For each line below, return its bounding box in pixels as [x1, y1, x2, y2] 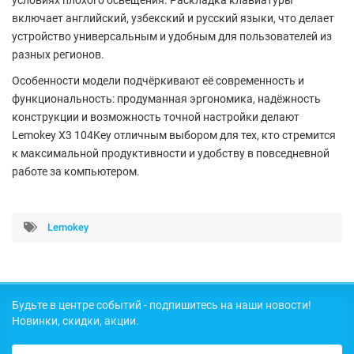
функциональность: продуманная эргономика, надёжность [12, 92, 321, 105]
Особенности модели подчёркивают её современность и [12, 73, 304, 87]
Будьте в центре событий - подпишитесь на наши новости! [12, 299, 311, 311]
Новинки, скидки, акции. [12, 314, 139, 327]
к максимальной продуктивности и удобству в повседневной [12, 146, 330, 160]
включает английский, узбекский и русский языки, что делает [12, 11, 334, 24]
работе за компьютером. [12, 164, 140, 178]
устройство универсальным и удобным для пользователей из [12, 29, 332, 43]
